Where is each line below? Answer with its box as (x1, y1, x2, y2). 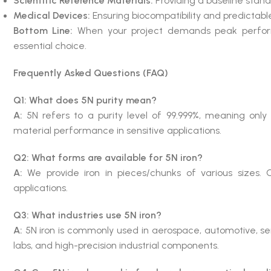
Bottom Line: (13, 24, 73, 36)
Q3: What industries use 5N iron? (13, 209, 162, 221)
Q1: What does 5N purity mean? (13, 94, 157, 106)
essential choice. (13, 39, 87, 51)
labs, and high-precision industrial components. (13, 239, 219, 251)
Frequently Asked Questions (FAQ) (13, 67, 168, 79)
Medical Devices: (13, 9, 90, 21)
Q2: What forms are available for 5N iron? (13, 151, 203, 163)
